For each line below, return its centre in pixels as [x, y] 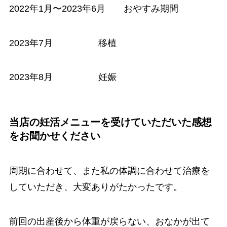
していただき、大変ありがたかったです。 [96, 187]
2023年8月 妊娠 [63, 77]
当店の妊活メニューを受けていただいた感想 [110, 122]
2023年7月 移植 [63, 43]
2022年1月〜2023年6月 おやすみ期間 [93, 8]
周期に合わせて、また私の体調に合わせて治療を [109, 171]
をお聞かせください [54, 136]
